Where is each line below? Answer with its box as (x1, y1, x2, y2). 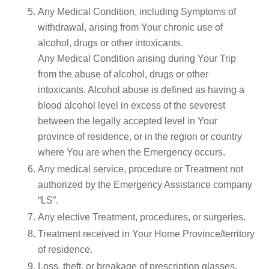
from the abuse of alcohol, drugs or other (38, 68, 208, 79)
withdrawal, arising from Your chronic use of (38, 22, 223, 32)
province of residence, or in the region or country (38, 131, 242, 142)
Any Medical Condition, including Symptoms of (38, 6, 236, 17)
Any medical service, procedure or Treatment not (38, 163, 243, 174)
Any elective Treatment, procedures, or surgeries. (38, 211, 246, 222)
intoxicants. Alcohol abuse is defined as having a (38, 84, 244, 95)
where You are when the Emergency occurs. (38, 147, 225, 157)
